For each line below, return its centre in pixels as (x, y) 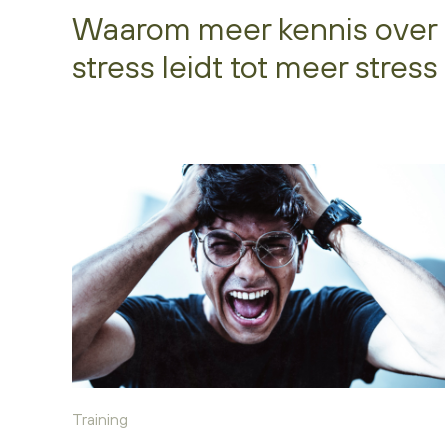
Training (100, 418)
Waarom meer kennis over (254, 28)
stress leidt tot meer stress (255, 66)
